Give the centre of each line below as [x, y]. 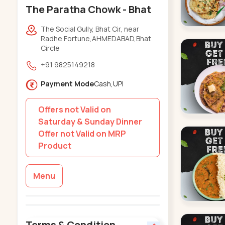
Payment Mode [67, 83]
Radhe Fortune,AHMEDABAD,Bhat [96, 38]
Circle [50, 48]
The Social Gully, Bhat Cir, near [90, 29]
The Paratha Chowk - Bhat [88, 9]
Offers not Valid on [74, 109]
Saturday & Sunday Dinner [90, 121]
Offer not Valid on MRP [82, 133]
